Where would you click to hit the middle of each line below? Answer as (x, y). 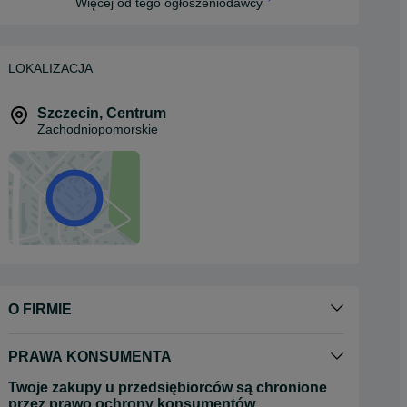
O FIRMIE (40, 310)
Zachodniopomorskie (98, 129)
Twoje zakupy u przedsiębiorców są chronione (168, 388)
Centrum (136, 114)
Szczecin (68, 114)
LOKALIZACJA (50, 69)
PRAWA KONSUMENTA (90, 357)
